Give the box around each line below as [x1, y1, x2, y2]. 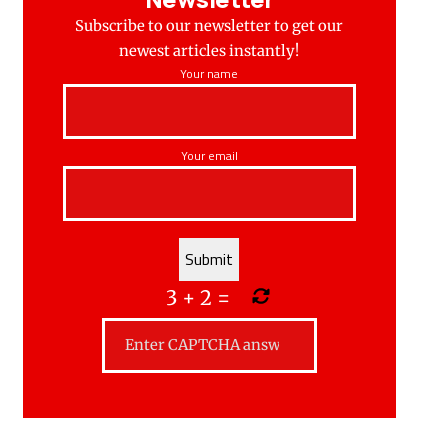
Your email [180, 146, 238, 166]
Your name [180, 64, 239, 84]
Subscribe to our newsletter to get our [75, 17, 344, 36]
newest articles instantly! [119, 42, 300, 61]
